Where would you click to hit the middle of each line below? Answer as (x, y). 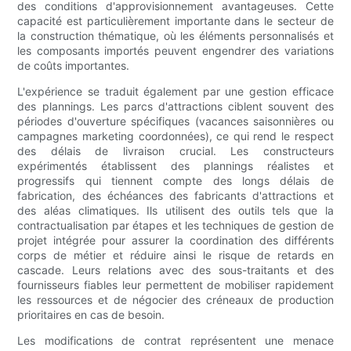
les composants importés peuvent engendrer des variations (175, 51)
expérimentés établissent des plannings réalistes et (175, 166)
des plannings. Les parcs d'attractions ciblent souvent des (175, 107)
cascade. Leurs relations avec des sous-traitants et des (175, 270)
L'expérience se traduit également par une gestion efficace (175, 92)
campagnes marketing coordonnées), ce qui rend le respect (175, 136)
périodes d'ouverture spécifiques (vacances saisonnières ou (175, 121)
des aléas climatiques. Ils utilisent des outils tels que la (175, 211)
